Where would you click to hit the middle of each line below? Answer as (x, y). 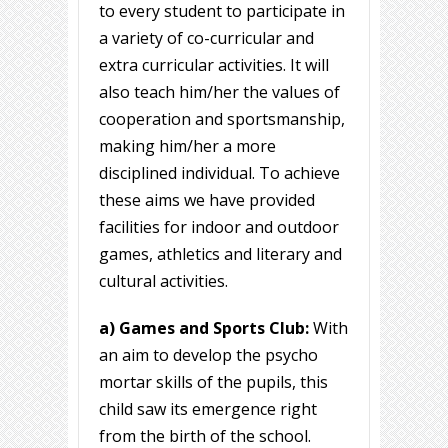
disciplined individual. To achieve (219, 173)
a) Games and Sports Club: (204, 328)
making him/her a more (187, 146)
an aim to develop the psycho (208, 355)
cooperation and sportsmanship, (222, 119)
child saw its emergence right (208, 409)
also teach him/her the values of (219, 92)
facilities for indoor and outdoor (219, 227)
